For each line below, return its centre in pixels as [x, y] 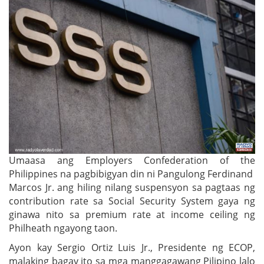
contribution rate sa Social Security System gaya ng [132, 201]
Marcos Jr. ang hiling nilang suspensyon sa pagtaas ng [132, 187]
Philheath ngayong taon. [63, 228]
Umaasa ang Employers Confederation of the [132, 160]
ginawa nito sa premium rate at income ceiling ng [132, 214]
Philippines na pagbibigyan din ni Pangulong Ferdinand [132, 174]
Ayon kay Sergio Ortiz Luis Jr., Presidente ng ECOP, [132, 247]
